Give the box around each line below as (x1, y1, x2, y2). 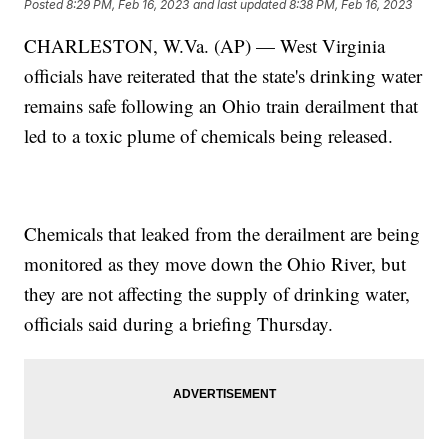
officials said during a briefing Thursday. (24, 311, 334, 337)
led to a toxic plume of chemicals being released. (24, 123, 394, 149)
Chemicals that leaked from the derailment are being (24, 221, 421, 247)
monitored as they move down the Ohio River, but (24, 251, 407, 277)
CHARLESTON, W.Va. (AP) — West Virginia (24, 33, 386, 59)
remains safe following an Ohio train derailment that (24, 93, 419, 119)
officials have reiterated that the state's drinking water (24, 63, 423, 89)
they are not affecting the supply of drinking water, (24, 281, 411, 307)
